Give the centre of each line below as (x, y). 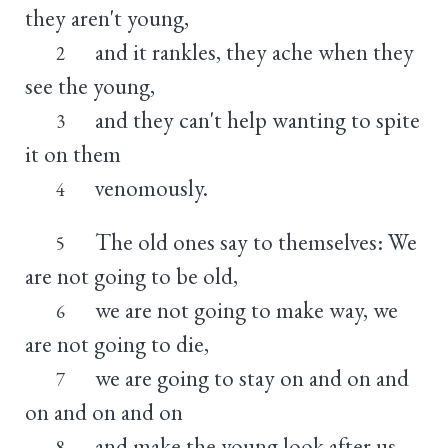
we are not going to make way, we (246, 309)
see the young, (90, 85)
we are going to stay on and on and (251, 377)
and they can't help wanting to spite (257, 119)
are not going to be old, (131, 275)
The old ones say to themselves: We (255, 241)
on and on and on (104, 411)
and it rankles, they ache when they (254, 51)
